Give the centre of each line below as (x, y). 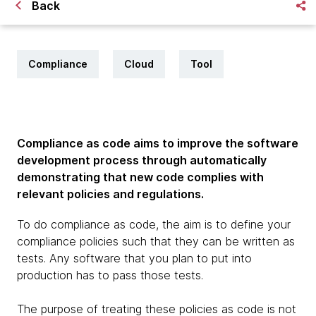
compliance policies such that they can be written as (156, 241)
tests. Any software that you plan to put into (134, 258)
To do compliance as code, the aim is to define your (154, 224)
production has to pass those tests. (110, 275)
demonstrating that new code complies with (140, 177)
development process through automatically (142, 160)
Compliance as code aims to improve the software (158, 143)
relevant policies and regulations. (110, 194)
